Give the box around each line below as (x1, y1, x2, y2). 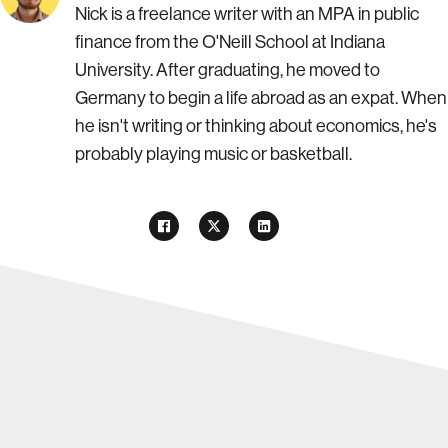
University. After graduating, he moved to (75, 60, 380, 81)
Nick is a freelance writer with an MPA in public (75, 4, 419, 25)
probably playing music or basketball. (75, 144, 352, 165)
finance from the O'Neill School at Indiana (75, 32, 385, 53)
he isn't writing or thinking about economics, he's (75, 116, 437, 137)
